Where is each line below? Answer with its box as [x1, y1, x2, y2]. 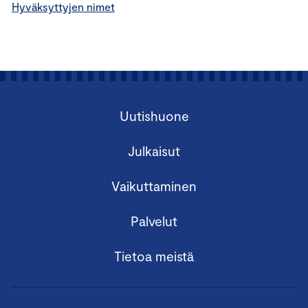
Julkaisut [128, 143, 180, 159]
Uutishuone [119, 108, 189, 124]
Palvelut [131, 213, 177, 229]
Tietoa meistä [114, 248, 194, 264]
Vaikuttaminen [111, 178, 197, 194]
